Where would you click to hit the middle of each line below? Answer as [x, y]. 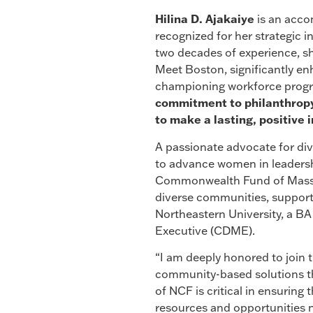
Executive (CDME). [205, 230]
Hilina [172, 19]
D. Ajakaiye [223, 19]
